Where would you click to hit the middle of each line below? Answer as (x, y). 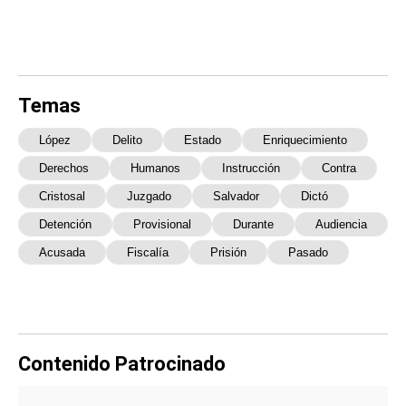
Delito (127, 140)
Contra (339, 168)
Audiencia (341, 224)
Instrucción (251, 168)
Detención (65, 224)
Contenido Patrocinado (122, 363)
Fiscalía (148, 252)
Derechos (64, 168)
